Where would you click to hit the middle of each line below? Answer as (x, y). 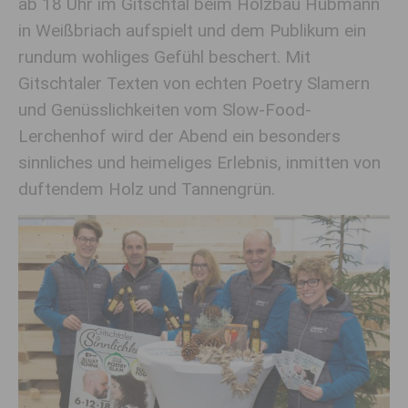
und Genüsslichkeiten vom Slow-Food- (165, 110)
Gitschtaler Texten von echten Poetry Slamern (194, 83)
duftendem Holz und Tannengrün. (147, 189)
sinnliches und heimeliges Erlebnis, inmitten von (199, 163)
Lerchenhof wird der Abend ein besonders (179, 136)
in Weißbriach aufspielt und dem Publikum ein (192, 31)
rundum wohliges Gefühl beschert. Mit (164, 57)
